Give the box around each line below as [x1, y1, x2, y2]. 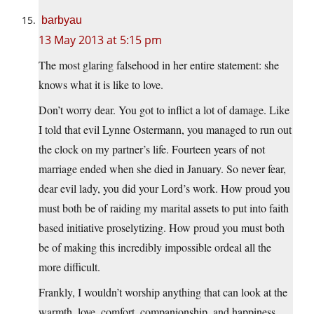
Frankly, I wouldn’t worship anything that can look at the [39, 285, 287, 300]
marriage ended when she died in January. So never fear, [39, 161, 286, 177]
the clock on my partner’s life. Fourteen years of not [39, 142, 265, 157]
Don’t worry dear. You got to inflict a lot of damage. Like [39, 102, 289, 118]
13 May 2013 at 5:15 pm [39, 32, 162, 48]
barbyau [41, 14, 82, 27]
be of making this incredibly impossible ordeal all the [39, 240, 271, 255]
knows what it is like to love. [39, 77, 163, 93]
